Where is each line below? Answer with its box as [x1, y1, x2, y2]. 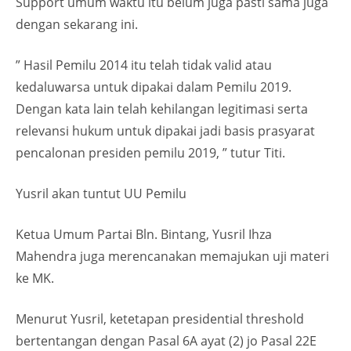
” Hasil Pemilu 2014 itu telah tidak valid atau [16, 56, 272, 74]
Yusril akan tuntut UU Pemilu [16, 185, 186, 202]
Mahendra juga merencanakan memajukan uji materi [16, 248, 329, 265]
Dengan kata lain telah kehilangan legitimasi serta [16, 100, 308, 118]
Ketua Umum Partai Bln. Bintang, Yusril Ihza [16, 226, 272, 243]
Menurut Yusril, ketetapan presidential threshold [16, 310, 304, 327]
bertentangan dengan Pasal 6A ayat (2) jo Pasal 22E [16, 332, 317, 349]
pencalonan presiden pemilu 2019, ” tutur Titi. [16, 144, 285, 161]
